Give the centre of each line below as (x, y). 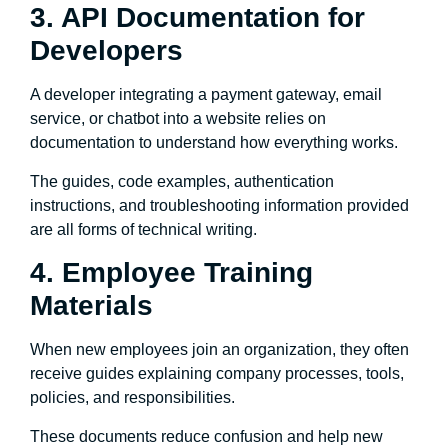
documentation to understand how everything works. (214, 143)
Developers (106, 51)
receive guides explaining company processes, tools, (217, 374)
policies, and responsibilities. (132, 398)
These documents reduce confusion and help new (206, 436)
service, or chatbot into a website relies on (178, 119)
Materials (91, 306)
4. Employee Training (171, 273)
